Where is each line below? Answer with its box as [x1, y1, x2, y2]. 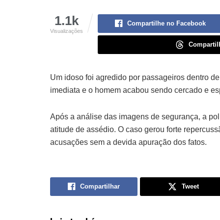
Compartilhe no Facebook [127, 19, 206, 27]
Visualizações [50, 27, 83, 34]
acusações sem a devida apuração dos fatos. [50, 137, 207, 146]
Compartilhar [80, 182, 120, 190]
